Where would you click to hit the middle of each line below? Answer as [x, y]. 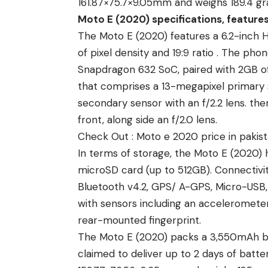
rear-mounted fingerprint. [139, 220]
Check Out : [107, 137]
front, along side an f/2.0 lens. [147, 120]
